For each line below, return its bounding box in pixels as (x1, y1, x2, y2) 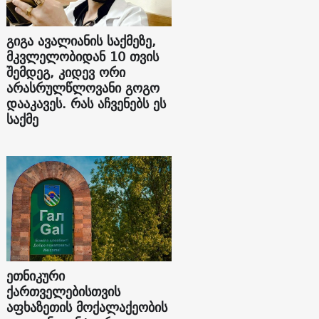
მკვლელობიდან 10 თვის (6, 46, 159, 68)
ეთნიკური (6, 264, 66, 287)
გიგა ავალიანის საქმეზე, (6, 30, 157, 53)
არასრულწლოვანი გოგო (6, 77, 160, 100)
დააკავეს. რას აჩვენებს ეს (6, 93, 167, 115)
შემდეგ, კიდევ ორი (6, 61, 126, 84)
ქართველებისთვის (6, 280, 121, 303)
